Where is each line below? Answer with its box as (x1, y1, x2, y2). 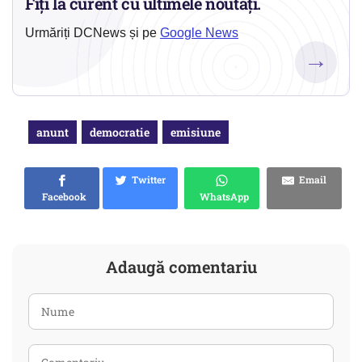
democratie (90, 124, 149, 141)
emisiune (170, 124, 221, 141)
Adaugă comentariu (105, 256, 257, 278)
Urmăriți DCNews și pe (25, 26, 160, 40)
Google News (160, 26, 238, 40)
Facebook (37, 190, 86, 204)
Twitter (127, 173, 166, 187)
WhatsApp (195, 190, 249, 204)
